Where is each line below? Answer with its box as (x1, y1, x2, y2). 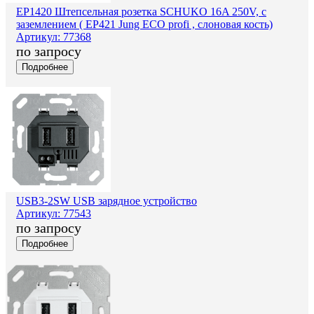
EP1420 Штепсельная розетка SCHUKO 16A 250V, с (16, 5, 266, 18)
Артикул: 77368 (16, 30, 91, 43)
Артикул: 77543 (16, 207, 91, 219)
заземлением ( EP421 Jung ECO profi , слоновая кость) (16, 18, 273, 30)
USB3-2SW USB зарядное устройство (16, 194, 197, 207)
